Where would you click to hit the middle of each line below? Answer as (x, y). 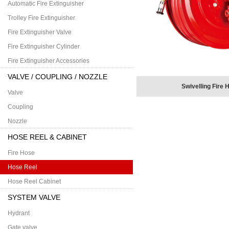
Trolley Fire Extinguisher (41, 18)
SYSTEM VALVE (34, 197)
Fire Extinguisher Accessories (49, 61)
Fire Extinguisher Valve (40, 32)
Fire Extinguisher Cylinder (44, 47)
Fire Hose (21, 153)
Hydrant (19, 213)
